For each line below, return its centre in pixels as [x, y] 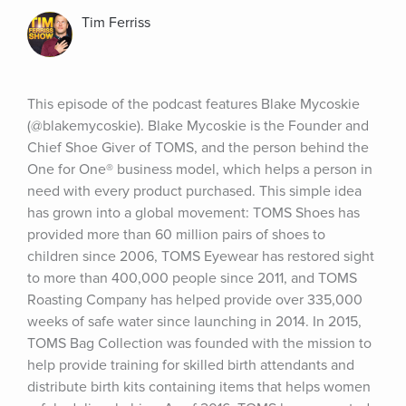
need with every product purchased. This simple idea [194, 191]
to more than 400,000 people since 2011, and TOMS [192, 278]
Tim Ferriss [116, 23]
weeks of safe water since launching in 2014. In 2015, [194, 322]
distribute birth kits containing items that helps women [199, 387]
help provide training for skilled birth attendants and [191, 365]
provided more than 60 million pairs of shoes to [176, 235]
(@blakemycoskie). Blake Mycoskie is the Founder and [198, 126]
